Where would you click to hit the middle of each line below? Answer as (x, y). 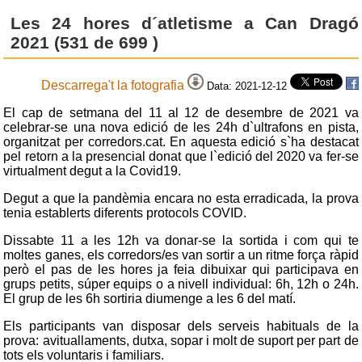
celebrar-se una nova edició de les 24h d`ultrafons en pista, (181, 127)
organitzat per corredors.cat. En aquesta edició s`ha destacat (181, 141)
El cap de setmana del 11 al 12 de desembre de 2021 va (181, 112)
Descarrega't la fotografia (114, 85)
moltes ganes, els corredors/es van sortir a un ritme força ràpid (181, 255)
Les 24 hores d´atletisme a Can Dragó (185, 23)
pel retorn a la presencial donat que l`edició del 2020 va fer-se (181, 156)
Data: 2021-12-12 (246, 86)
